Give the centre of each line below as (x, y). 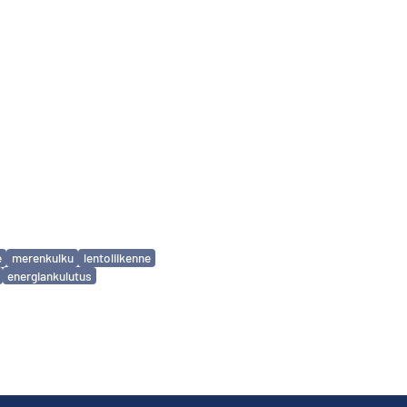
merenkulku (42, 258)
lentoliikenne (117, 258)
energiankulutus (49, 276)
